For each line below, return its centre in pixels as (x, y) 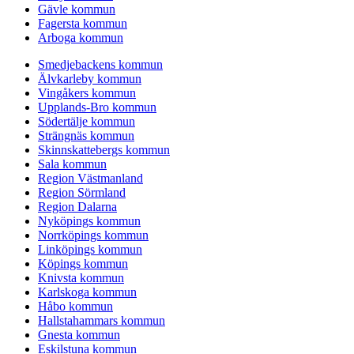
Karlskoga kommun (87, 292)
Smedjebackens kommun (100, 65)
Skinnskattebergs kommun (104, 150)
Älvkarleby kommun (90, 79)
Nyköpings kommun (89, 221)
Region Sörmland (82, 193)
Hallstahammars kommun (102, 321)
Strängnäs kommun (86, 136)
